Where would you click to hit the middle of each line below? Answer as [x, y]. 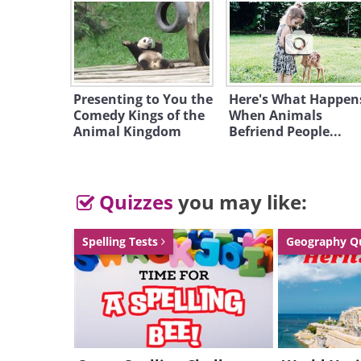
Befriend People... [285, 131]
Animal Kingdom [127, 131]
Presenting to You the [143, 99]
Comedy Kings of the [139, 115]
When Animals [275, 115]
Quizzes [134, 202]
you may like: [240, 202]
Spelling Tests [122, 241]
